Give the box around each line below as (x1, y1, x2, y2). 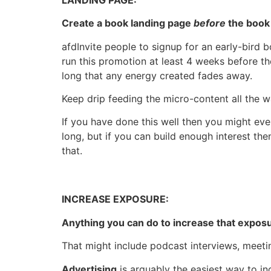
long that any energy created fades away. (62, 69, 252, 82)
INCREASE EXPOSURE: (62, 193, 169, 206)
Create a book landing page (62, 17, 194, 30)
